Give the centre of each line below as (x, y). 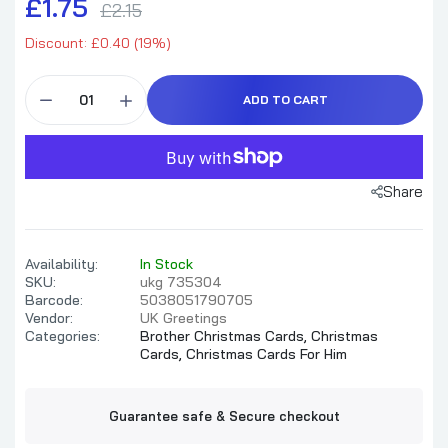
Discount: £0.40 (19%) (98, 43)
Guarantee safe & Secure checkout (224, 416)
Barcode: (54, 300)
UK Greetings (183, 318)
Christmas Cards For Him (266, 354)
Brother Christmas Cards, (225, 336)
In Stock (166, 264)
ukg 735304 (181, 282)
